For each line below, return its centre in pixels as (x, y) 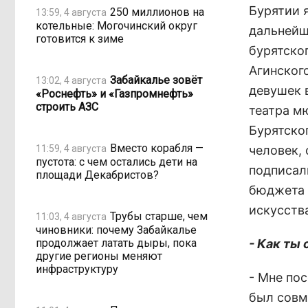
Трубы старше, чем (159, 216)
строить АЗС (67, 107)
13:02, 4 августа (71, 80)
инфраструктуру (77, 269)
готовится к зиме (80, 39)
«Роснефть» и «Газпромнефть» (114, 94)
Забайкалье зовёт (156, 80)
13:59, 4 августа (71, 12)
